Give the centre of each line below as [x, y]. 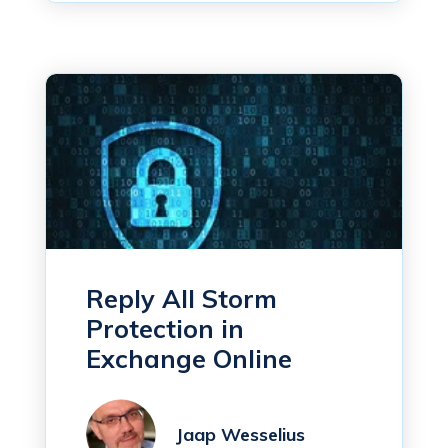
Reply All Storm [181, 299]
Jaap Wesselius [240, 434]
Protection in [165, 329]
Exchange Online [189, 359]
